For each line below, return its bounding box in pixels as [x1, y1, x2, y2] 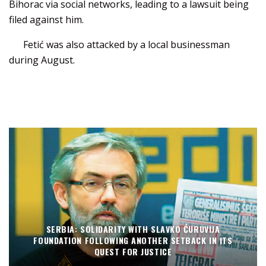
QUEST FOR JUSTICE [94, 245, 172, 258]
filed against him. [9, 12, 84, 26]
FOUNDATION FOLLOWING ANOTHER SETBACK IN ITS [33, 234, 233, 247]
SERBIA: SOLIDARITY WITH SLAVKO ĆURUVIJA [46, 223, 220, 236]
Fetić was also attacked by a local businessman [23, 37, 230, 51]
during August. [9, 53, 75, 66]
